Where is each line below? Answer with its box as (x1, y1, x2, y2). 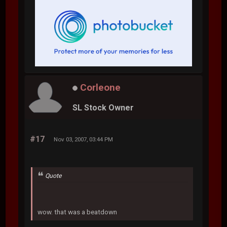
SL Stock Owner (72, 102, 134, 112)
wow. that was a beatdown (37, 207, 118, 216)
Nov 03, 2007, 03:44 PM (54, 136, 113, 143)
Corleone (80, 82, 121, 94)
